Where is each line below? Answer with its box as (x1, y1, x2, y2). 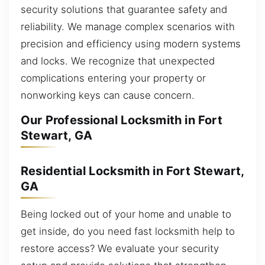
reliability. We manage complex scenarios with (21, 20, 235, 33)
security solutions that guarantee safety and (21, 3, 227, 15)
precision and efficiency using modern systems (21, 37, 241, 50)
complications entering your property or (21, 72, 206, 84)
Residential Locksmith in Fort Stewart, (21, 163, 244, 178)
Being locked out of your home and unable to (21, 208, 231, 221)
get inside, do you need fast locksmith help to (21, 225, 235, 238)
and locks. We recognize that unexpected (21, 54, 215, 67)
